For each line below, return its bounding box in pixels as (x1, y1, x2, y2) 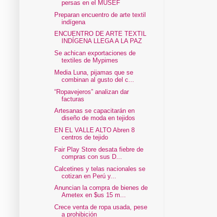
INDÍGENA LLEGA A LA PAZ (62, 37, 142, 45)
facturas (62, 95, 85, 103)
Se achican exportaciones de (54, 49, 136, 57)
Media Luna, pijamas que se (54, 68, 134, 76)
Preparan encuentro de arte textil (54, 11, 146, 18)
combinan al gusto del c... (62, 76, 135, 83)
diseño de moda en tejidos (62, 114, 136, 122)
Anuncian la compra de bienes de (54, 184, 148, 192)
